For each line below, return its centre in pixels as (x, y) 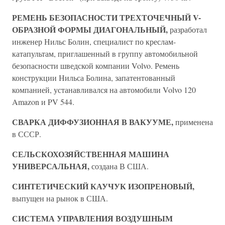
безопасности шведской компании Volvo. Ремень (96, 66)
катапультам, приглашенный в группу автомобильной (105, 53)
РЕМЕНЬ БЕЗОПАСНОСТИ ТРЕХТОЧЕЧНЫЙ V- (106, 17)
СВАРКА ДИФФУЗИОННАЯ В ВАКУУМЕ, (93, 122)
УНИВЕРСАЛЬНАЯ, (51, 166)
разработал (187, 29)
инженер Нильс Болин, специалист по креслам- (94, 41)
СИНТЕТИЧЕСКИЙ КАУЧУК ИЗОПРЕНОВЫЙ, (103, 186)
